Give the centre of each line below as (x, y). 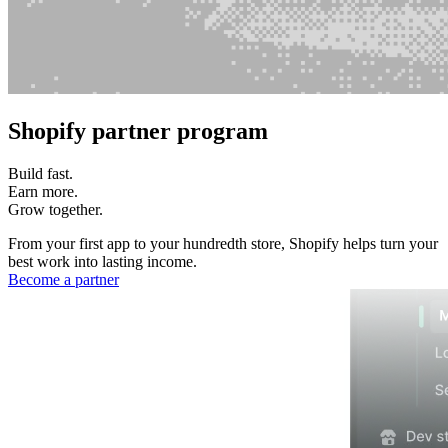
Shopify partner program (138, 130)
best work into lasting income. (102, 261)
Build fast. (40, 173)
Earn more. (43, 191)
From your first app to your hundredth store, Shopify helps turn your (223, 243)
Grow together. (55, 209)
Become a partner (63, 279)
